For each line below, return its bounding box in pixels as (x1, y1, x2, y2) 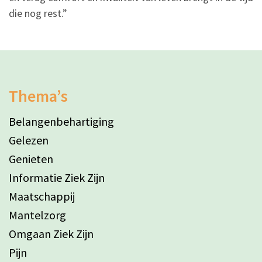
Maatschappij (9, 189, 75, 204)
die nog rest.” (9, 6, 67, 20)
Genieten (9, 151, 53, 167)
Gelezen (9, 133, 49, 148)
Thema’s (9, 85, 68, 107)
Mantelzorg (9, 208, 66, 223)
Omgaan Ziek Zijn (9, 226, 94, 242)
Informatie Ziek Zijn (9, 170, 105, 185)
